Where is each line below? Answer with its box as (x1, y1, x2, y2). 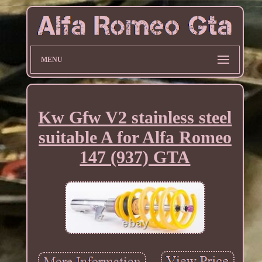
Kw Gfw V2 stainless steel (38, 107, 232, 127)
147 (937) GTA (80, 147, 191, 167)
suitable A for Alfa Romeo (38, 127, 232, 147)
